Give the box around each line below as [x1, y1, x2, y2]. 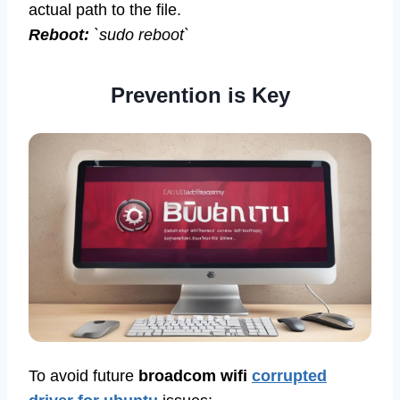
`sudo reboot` [89, 25, 189, 44]
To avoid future [29, 367, 138, 386]
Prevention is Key [110, 82, 290, 107]
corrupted [252, 367, 327, 386]
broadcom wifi [138, 367, 252, 386]
